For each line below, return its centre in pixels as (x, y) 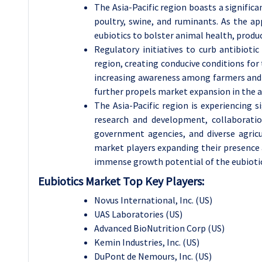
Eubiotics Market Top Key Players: (121, 181)
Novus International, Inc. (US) (153, 200)
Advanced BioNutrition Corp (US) (159, 228)
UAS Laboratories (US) (138, 214)
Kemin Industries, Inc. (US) (147, 242)
